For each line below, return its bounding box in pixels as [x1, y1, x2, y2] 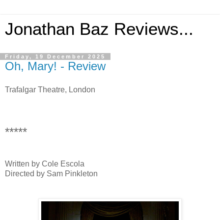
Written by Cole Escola [5, 159, 84, 168]
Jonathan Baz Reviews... [5, 20, 193, 38]
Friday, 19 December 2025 [5, 54, 106, 59]
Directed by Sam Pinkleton [5, 169, 98, 178]
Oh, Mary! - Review [5, 59, 106, 73]
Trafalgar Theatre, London [5, 85, 95, 94]
